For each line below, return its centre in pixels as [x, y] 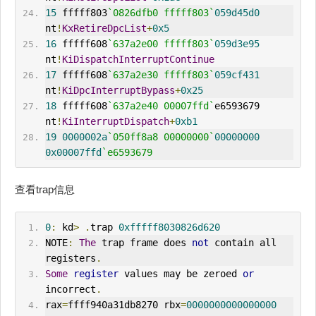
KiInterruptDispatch [115, 122]
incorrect [70, 290]
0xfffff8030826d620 [169, 227]
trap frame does [144, 243]
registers [70, 259]
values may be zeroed [180, 274]
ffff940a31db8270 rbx [124, 305]
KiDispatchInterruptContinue [138, 60]
